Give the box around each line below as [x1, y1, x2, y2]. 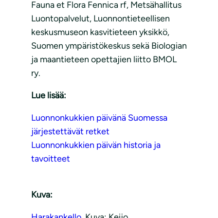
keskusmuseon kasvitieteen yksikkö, [31, 27, 169, 38]
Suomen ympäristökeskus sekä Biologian [31, 40, 187, 52]
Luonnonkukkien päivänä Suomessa [31, 112, 167, 124]
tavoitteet [31, 153, 70, 164]
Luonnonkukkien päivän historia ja [31, 140, 161, 151]
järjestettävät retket [31, 126, 109, 137]
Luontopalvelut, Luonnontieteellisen [31, 13, 170, 24]
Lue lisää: [31, 90, 66, 101]
